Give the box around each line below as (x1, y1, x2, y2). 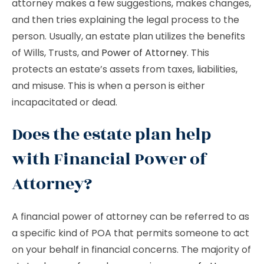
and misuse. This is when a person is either (12, 79, 205, 93)
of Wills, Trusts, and (12, 46, 101, 60)
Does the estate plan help (12, 122, 211, 147)
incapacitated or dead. (12, 95, 117, 109)
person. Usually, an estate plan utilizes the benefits (12, 29, 245, 43)
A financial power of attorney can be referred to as (12, 210, 249, 223)
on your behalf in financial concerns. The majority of (12, 243, 251, 256)
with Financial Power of (12, 147, 207, 172)
